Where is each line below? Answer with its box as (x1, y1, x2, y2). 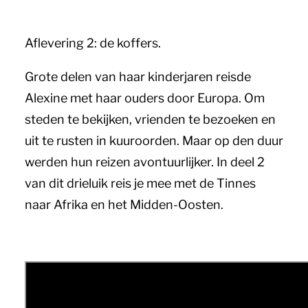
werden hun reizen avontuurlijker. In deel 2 (25, 155, 265, 169)
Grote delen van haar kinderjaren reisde (25, 69, 251, 84)
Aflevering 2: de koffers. (25, 36, 161, 50)
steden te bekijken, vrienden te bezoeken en (25, 112, 276, 126)
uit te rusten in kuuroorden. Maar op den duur (25, 133, 283, 148)
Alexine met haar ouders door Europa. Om (25, 91, 265, 105)
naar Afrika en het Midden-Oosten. (25, 197, 223, 212)
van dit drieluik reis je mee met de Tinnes (25, 176, 256, 190)
